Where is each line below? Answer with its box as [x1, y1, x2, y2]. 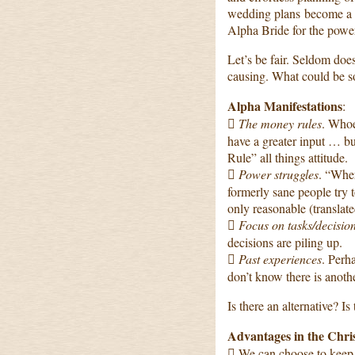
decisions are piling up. [227, 234, 342, 250]
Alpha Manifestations [227, 97, 342, 115]
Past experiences [239, 250, 322, 267]
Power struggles [239, 166, 319, 182]
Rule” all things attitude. [227, 149, 348, 166]
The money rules [239, 115, 322, 132]
